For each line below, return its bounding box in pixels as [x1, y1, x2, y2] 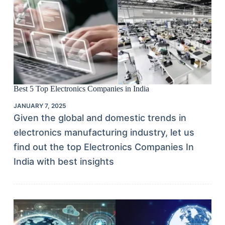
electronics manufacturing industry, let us [13, 127, 194, 138]
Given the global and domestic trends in [13, 113, 186, 124]
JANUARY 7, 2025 [13, 102, 66, 110]
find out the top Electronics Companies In [13, 142, 194, 153]
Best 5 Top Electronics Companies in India [13, 84, 149, 93]
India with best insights [13, 156, 114, 167]
